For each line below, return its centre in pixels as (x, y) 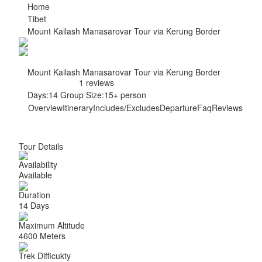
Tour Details (41, 146)
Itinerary (78, 108)
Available (35, 175)
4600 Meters (42, 236)
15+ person (125, 95)
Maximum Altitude (52, 225)
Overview (45, 108)
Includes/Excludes (126, 108)
